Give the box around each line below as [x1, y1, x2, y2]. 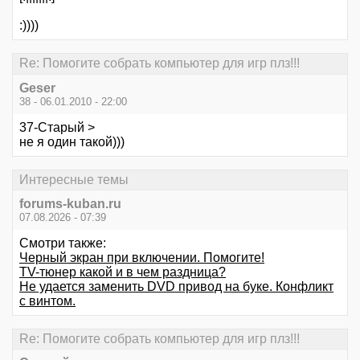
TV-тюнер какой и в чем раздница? [19, 265, 226, 279]
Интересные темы [19, 172, 129, 186]
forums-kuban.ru [19, 197, 121, 211]
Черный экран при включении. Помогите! [19, 251, 264, 264]
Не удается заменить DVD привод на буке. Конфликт [19, 280, 333, 293]
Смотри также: [19, 236, 106, 250]
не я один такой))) [19, 134, 125, 149]
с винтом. [19, 294, 76, 308]
